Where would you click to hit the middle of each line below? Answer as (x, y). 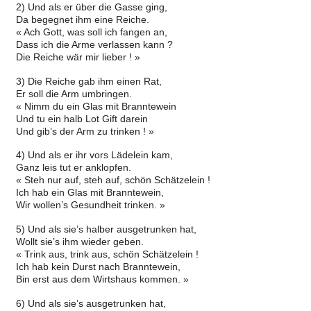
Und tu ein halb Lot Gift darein (82, 118)
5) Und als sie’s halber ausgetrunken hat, (106, 229)
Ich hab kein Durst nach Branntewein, (98, 267)
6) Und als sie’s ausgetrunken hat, (91, 303)
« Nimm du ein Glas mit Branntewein (96, 106)
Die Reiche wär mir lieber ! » (78, 57)
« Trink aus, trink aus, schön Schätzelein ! (107, 254)
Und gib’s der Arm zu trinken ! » (85, 131)
